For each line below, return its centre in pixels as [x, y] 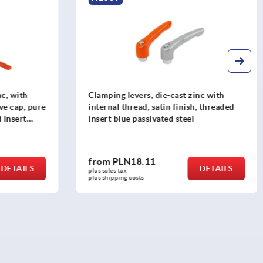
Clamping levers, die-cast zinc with [156, 95]
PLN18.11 [134, 161]
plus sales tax [108, 170]
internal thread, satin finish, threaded [161, 107]
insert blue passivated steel [141, 119]
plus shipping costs [116, 177]
